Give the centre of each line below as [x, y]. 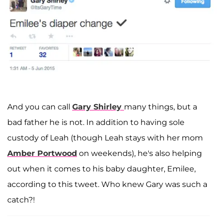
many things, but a [161, 107]
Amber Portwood [42, 154]
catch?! [21, 200]
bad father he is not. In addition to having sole [96, 123]
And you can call [40, 107]
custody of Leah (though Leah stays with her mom [105, 138]
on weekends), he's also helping [139, 154]
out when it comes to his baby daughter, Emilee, [101, 169]
